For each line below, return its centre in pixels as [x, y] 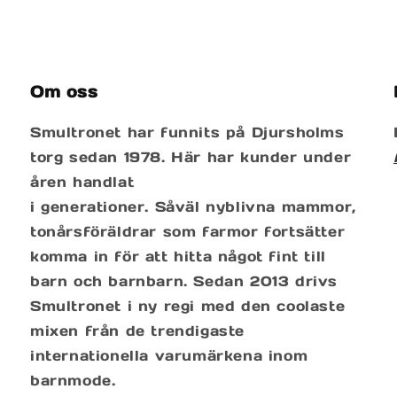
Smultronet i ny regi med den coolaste [188, 306]
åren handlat [82, 182]
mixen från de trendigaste [138, 331]
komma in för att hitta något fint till [178, 256]
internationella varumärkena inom [169, 355]
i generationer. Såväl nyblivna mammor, [193, 206]
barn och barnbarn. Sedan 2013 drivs [184, 281]
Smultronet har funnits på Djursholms [187, 132]
